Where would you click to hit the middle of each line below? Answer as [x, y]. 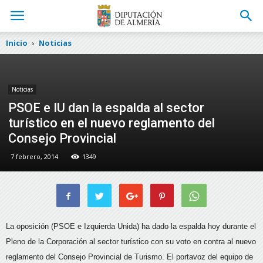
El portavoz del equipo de [210, 257]
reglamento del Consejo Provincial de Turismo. [86, 257]
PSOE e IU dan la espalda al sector [106, 108]
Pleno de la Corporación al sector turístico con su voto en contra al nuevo [131, 242]
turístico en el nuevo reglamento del [112, 123]
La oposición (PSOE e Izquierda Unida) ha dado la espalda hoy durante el [131, 226]
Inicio [17, 43]
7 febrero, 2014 [34, 156]
